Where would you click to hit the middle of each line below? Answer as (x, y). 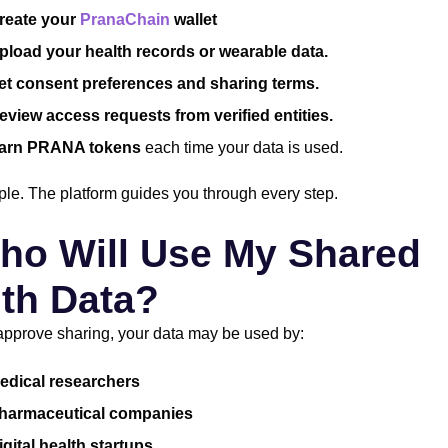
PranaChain (125, 20)
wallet (193, 20)
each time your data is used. (242, 148)
